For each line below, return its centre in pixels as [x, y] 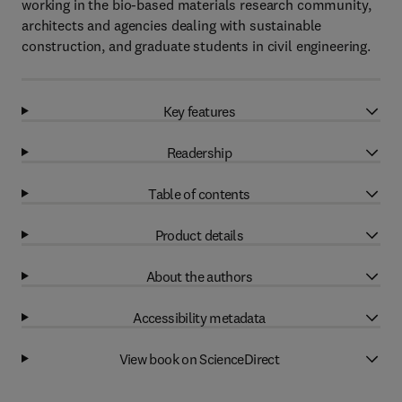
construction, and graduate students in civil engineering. [197, 46]
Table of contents [199, 193]
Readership [199, 152]
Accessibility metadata [199, 317]
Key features [199, 111]
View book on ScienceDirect [199, 358]
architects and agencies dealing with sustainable [172, 25]
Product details [199, 235]
